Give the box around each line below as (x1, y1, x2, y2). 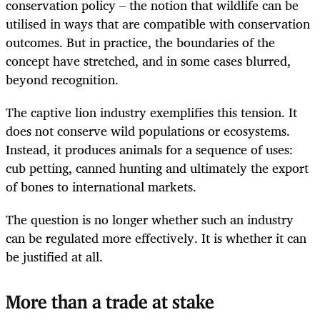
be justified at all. (6, 246, 103, 268)
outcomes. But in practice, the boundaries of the (6, 31, 275, 54)
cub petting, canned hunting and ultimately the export (6, 157, 309, 179)
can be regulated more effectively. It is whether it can (6, 227, 306, 249)
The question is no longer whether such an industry (6, 209, 294, 231)
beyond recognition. (6, 69, 119, 91)
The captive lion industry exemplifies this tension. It (6, 101, 297, 124)
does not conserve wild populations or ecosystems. (6, 120, 290, 142)
